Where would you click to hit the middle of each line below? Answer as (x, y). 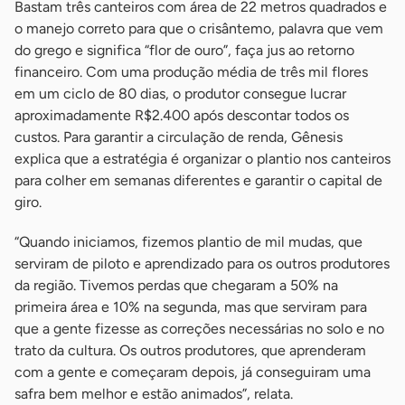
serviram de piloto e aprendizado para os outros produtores (202, 264)
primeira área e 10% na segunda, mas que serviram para (191, 307)
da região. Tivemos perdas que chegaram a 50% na (176, 286)
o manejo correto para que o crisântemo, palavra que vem (199, 29)
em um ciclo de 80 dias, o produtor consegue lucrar (180, 94)
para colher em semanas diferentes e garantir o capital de (198, 181)
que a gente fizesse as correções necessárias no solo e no (199, 329)
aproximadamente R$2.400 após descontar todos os (182, 116)
